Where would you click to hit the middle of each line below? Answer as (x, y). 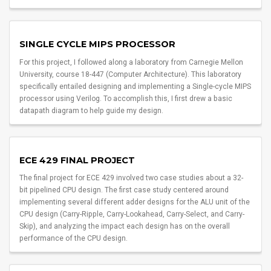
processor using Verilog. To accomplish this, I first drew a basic (126, 98)
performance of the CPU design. (74, 239)
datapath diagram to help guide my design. (92, 110)
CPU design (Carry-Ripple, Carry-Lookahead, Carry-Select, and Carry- (132, 214)
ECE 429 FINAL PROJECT (77, 160)
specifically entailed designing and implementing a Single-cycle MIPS (135, 86)
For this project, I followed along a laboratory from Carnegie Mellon (132, 62)
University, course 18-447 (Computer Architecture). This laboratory (131, 74)
